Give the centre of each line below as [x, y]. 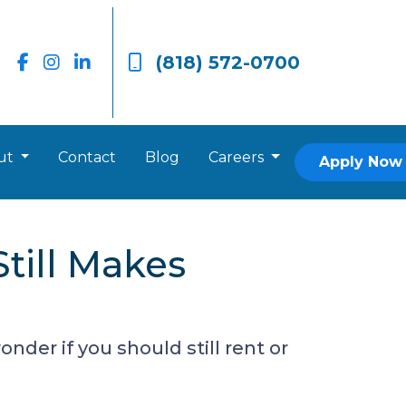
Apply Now [361, 162]
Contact [87, 157]
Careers [238, 157]
